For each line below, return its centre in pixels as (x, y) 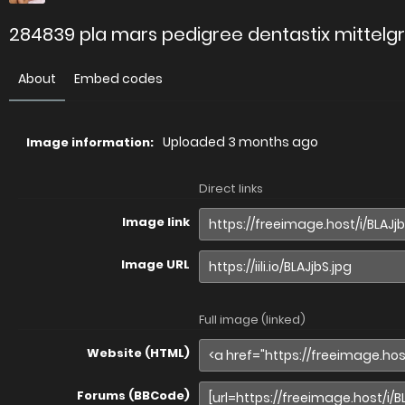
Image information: (90, 142)
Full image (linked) (252, 320)
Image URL (155, 264)
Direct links (231, 188)
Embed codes (118, 79)
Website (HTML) (138, 353)
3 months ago (273, 142)
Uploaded (195, 142)
